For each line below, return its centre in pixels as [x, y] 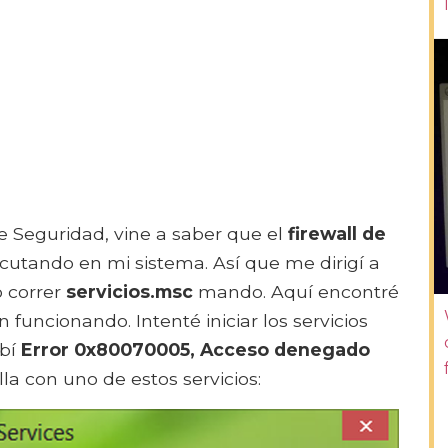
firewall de [337, 234]
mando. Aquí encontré [296, 292]
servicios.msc [129, 292]
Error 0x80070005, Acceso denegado [195, 350]
